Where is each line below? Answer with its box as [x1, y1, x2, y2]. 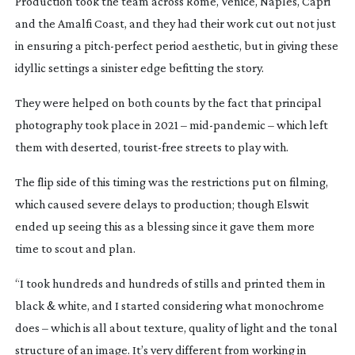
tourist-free [122, 139, 183, 154]
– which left [265, 117, 328, 132]
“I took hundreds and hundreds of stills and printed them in [14, 276, 326, 290]
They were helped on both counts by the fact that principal [14, 95, 322, 109]
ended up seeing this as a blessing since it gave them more [14, 219, 315, 233]
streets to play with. [182, 139, 288, 154]
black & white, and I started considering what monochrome [14, 298, 324, 312]
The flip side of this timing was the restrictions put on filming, [14, 174, 328, 189]
